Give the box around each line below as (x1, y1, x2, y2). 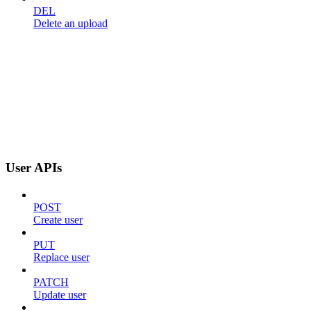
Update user (33, 288, 86, 301)
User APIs (6, 160, 62, 176)
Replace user (33, 251, 90, 263)
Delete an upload (33, 17, 108, 29)
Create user (33, 213, 83, 226)
